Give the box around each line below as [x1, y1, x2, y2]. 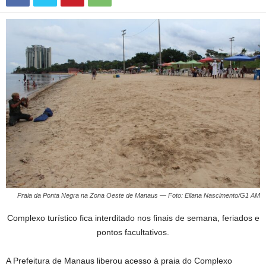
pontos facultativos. [97, 227, 169, 237]
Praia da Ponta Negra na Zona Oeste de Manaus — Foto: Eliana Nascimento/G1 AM [17, 192, 260, 199]
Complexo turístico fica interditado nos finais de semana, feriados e [7, 213, 259, 223]
